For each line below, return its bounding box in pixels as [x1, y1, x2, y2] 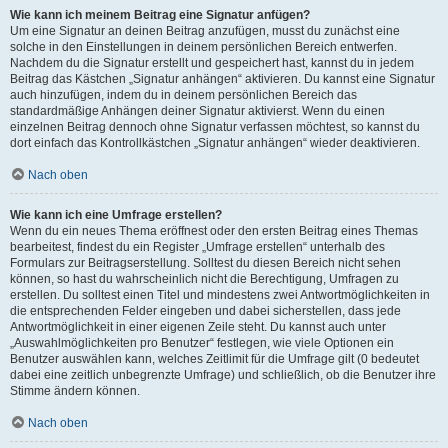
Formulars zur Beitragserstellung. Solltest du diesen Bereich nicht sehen [10, 256, 401, 270]
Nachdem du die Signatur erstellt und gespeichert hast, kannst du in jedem [10, 56, 414, 70]
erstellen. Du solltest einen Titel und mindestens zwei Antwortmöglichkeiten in [10, 288, 430, 302]
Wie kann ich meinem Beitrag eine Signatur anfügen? [10, 8, 310, 22]
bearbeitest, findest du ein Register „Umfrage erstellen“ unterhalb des [10, 240, 385, 254]
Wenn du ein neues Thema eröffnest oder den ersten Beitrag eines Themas [10, 224, 418, 238]
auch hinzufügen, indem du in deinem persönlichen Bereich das [10, 88, 357, 102]
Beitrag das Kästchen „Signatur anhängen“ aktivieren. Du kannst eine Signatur [10, 72, 435, 86]
